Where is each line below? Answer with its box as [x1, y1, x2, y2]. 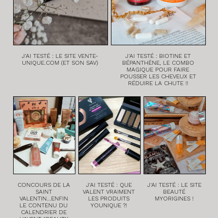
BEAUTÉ [163, 188, 186, 195]
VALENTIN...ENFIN [19, 195, 68, 202]
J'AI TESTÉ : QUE [86, 181, 132, 188]
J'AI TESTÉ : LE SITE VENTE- [21, 53, 98, 60]
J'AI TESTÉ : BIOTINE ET [125, 53, 191, 60]
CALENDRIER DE [20, 208, 67, 216]
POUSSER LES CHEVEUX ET [120, 73, 196, 80]
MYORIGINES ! [155, 195, 194, 202]
